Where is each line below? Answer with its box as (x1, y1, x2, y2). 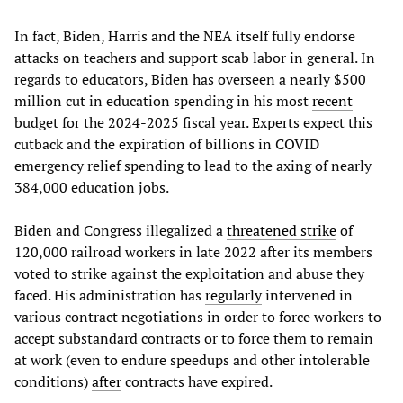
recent (312, 90, 353, 111)
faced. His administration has (14, 284, 205, 305)
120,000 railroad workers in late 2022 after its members (14, 241, 372, 262)
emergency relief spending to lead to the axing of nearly (14, 155, 372, 175)
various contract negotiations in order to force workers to (14, 306, 381, 327)
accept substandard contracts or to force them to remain (14, 327, 373, 348)
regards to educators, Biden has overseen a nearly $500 (14, 68, 366, 89)
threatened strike (227, 219, 336, 240)
